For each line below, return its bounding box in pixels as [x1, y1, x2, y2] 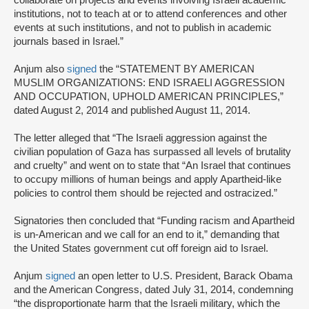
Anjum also [14, 63, 67, 74]
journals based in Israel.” [14, 35, 123, 47]
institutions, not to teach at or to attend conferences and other [14, 8, 287, 19]
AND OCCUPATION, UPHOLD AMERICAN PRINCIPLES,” [14, 90, 283, 102]
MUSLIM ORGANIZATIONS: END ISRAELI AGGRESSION [14, 77, 285, 88]
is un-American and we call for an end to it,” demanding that [14, 228, 279, 240]
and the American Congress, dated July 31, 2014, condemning [14, 283, 293, 295]
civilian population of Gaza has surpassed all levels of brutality [14, 146, 291, 157]
